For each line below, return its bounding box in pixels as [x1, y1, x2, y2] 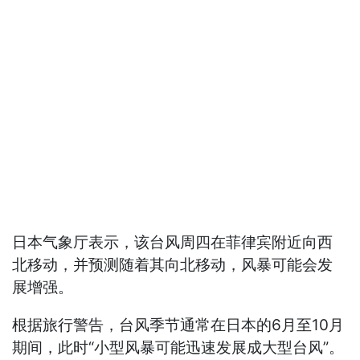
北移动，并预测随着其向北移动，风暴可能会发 [12, 256, 333, 275]
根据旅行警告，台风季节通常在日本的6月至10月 [12, 316, 345, 335]
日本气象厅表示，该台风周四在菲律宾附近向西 [12, 233, 333, 252]
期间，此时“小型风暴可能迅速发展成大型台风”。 [12, 338, 345, 358]
